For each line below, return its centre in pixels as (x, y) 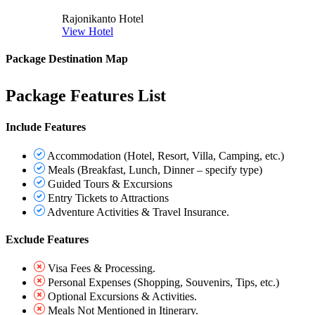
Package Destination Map (67, 59)
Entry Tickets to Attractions (108, 198)
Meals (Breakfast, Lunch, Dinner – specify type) (155, 169)
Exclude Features (47, 240)
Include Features (46, 127)
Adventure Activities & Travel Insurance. (138, 212)
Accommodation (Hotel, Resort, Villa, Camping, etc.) (166, 155)
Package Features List (86, 96)
